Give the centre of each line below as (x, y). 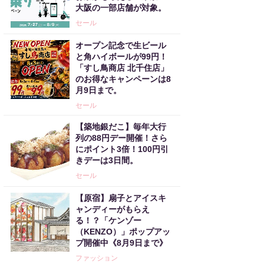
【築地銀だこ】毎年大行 (121, 127)
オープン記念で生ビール (121, 45)
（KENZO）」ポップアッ (123, 232)
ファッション (97, 258)
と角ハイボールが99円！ (121, 57)
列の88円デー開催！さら (121, 138)
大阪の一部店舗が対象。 (121, 8)
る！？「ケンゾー (108, 220)
